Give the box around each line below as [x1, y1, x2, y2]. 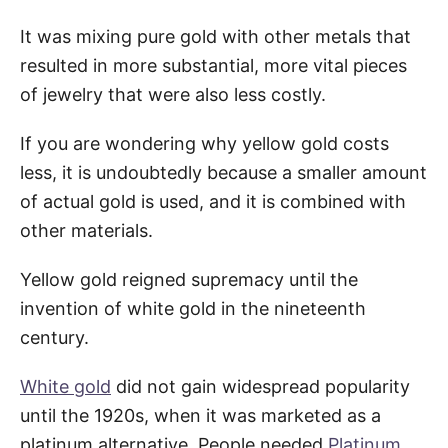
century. [20, 326, 89, 348]
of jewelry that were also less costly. [20, 83, 331, 105]
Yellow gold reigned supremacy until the [20, 268, 358, 290]
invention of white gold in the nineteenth [20, 297, 366, 319]
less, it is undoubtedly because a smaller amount [20, 161, 427, 183]
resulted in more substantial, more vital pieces [20, 54, 407, 76]
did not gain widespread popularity [111, 375, 410, 397]
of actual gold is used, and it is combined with [20, 190, 406, 212]
